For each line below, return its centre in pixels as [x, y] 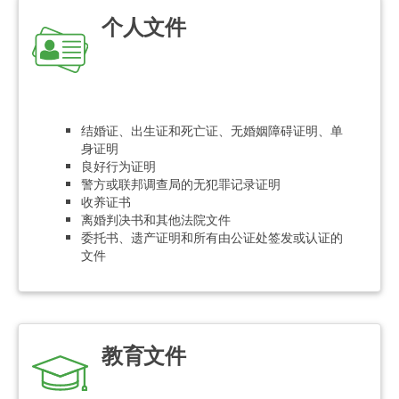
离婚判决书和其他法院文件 [156, 219]
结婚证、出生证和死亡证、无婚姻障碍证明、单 [212, 130]
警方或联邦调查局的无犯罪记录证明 [181, 183]
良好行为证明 [118, 166]
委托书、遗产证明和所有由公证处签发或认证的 [212, 237]
